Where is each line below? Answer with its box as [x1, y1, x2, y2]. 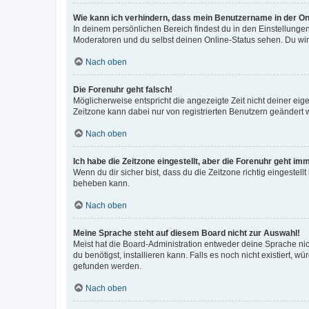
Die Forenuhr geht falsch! [73, 84, 172, 94]
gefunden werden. [73, 261, 141, 271]
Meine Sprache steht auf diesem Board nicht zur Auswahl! [73, 228, 300, 238]
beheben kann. [73, 178, 130, 188]
